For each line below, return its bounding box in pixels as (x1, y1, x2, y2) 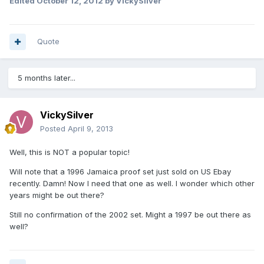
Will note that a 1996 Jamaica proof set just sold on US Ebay (9, 167, 231, 177)
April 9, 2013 (68, 124, 113, 134)
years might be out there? (9, 190, 104, 200)
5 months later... (18, 73, 75, 83)
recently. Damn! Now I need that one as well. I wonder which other (9, 179, 255, 189)
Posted (40, 124, 68, 134)
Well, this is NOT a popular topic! (9, 147, 130, 157)
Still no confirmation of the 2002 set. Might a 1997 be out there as (9, 210, 251, 220)
